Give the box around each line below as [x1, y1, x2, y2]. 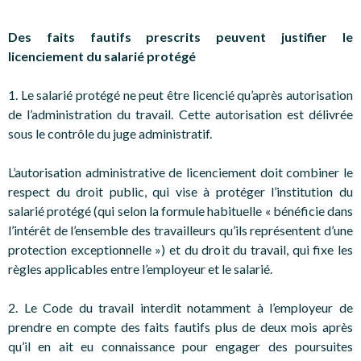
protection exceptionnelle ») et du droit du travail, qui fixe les [8, 241, 353, 257]
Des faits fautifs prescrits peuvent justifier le [8, 28, 353, 44]
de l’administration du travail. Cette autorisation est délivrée [8, 106, 353, 122]
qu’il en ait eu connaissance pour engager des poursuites [8, 338, 353, 354]
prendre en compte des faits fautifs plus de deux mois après [8, 318, 353, 334]
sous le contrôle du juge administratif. [8, 125, 212, 141]
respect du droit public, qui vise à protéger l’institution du [8, 183, 353, 199]
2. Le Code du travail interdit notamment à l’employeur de [8, 299, 353, 315]
